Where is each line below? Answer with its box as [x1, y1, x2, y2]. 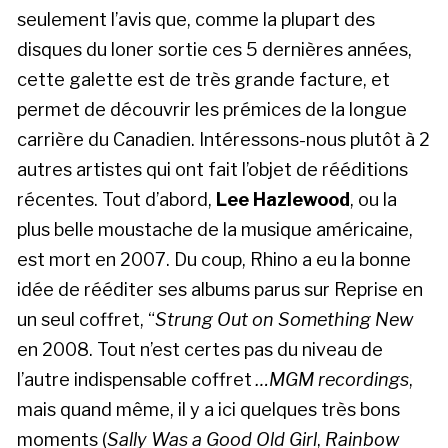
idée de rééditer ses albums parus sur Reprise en [17, 278, 423, 300]
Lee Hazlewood [216, 188, 350, 210]
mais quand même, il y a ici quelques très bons [17, 398, 400, 420]
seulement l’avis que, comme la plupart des [17, 8, 375, 30]
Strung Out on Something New [155, 308, 413, 330]
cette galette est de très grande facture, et [17, 68, 390, 90]
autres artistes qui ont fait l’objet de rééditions [17, 158, 408, 180]
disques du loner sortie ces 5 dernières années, [17, 38, 412, 60]
